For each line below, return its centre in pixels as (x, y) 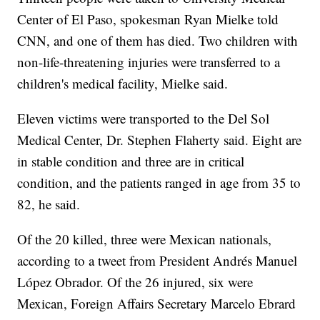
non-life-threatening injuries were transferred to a (149, 62)
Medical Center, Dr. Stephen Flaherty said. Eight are (160, 140)
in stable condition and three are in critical (131, 161)
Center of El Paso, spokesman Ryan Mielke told (148, 19)
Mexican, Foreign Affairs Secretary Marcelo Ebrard (157, 304)
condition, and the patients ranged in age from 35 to (159, 183)
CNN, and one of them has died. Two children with (158, 41)
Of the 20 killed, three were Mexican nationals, (145, 239)
